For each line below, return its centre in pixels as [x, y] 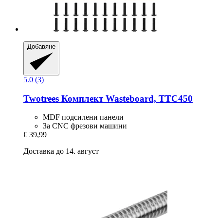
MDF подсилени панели [83, 117]
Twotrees [41, 98]
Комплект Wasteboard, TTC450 [126, 98]
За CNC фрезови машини [85, 126]
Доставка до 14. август [61, 151]
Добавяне [41, 47]
